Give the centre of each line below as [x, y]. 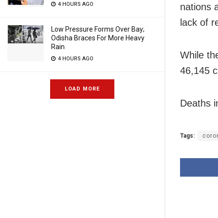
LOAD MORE [82, 89]
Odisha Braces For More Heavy [98, 38]
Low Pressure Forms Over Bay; [98, 29]
